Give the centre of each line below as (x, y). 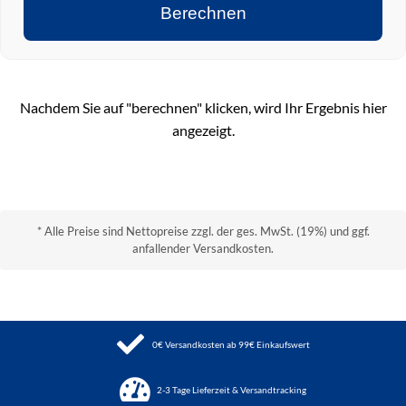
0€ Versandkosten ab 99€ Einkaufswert (232, 344)
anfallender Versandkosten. (203, 248)
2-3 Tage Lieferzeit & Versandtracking (231, 389)
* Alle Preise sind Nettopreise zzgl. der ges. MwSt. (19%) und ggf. (203, 231)
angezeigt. (203, 130)
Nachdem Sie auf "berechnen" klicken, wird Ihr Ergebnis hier (203, 108)
